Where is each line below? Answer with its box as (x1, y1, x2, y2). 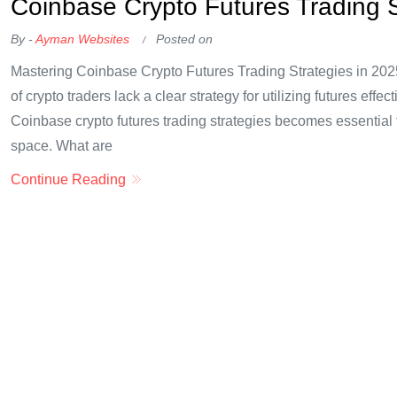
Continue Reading (11, 172, 129, 187)
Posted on (156, 32, 213, 46)
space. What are (11, 138, 113, 153)
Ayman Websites (35, 32, 129, 46)
